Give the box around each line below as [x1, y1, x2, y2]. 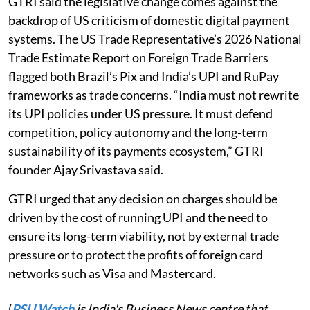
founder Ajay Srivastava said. [8, 162, 163, 178]
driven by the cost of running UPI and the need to [8, 210, 268, 226]
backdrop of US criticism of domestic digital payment [8, 12, 290, 28]
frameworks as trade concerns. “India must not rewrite [8, 87, 299, 103]
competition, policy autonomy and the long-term [8, 125, 268, 140]
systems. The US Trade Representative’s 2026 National [8, 31, 302, 47]
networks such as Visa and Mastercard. [8, 266, 216, 282]
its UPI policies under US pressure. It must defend [8, 106, 273, 122]
